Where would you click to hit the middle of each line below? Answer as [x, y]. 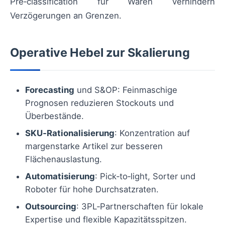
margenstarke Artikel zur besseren [94, 146]
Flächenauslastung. [64, 159]
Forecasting [50, 90]
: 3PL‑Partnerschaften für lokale [140, 207]
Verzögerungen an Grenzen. [66, 16]
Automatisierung [60, 177]
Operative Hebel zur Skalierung [100, 53]
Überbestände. [54, 116]
